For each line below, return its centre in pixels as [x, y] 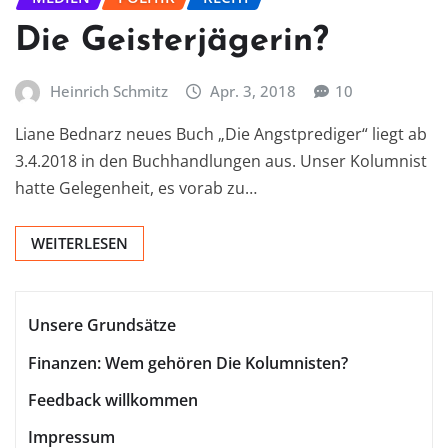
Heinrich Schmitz [108, 90]
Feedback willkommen [113, 400]
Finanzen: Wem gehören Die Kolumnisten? [188, 362]
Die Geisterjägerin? [172, 41]
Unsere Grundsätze [102, 325]
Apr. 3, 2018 [253, 90]
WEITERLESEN [79, 243]
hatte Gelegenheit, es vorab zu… [136, 188]
